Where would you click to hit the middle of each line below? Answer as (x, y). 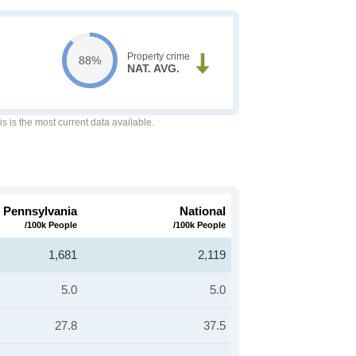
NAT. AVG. (153, 68)
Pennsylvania (40, 211)
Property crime (158, 56)
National (203, 211)
